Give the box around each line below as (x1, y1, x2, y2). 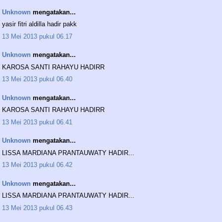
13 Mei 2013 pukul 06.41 (2, 118, 72, 126)
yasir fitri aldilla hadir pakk (2, 20, 77, 28)
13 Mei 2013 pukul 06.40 (2, 75, 72, 83)
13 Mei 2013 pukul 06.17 (2, 32, 72, 40)
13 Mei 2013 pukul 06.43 (2, 204, 72, 212)
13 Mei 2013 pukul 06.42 (2, 161, 72, 169)
